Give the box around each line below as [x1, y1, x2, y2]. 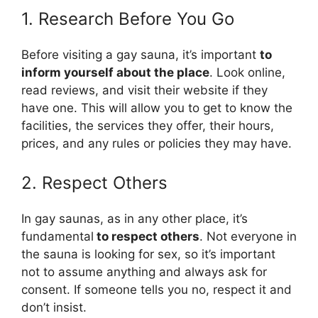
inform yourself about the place [21, 65, 209, 79]
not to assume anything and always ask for [21, 265, 267, 280]
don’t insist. [21, 300, 87, 315]
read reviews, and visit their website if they [21, 82, 268, 97]
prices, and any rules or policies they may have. [21, 136, 292, 150]
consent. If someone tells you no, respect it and [21, 283, 292, 297]
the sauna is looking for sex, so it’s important [21, 247, 275, 262]
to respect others [94, 229, 199, 244]
